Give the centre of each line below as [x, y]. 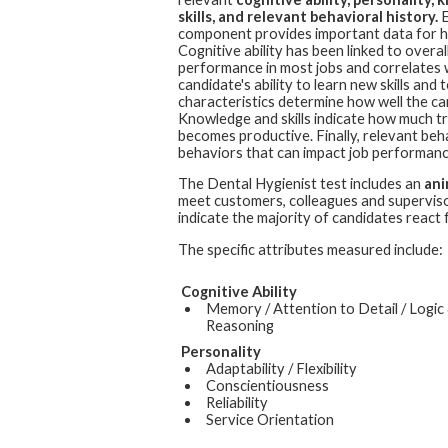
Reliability [236, 402]
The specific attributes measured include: [310, 249]
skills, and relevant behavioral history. [307, 16]
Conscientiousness [267, 385]
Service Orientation [269, 419]
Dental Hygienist [261, 184]
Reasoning [239, 325]
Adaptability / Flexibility [281, 368]
